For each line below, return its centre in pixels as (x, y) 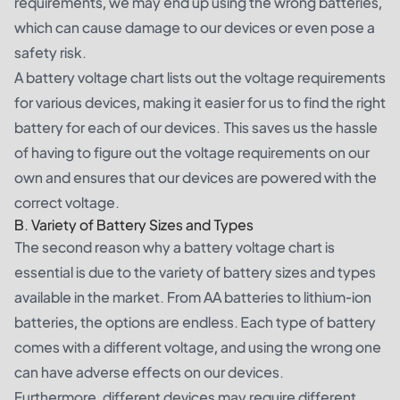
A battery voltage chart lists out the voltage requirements (200, 77)
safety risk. (50, 52)
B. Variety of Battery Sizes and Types (134, 225)
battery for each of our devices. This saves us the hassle (196, 127)
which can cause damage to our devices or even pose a (195, 27)
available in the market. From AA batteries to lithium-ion (193, 297)
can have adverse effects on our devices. (149, 372)
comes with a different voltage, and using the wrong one (198, 347)
